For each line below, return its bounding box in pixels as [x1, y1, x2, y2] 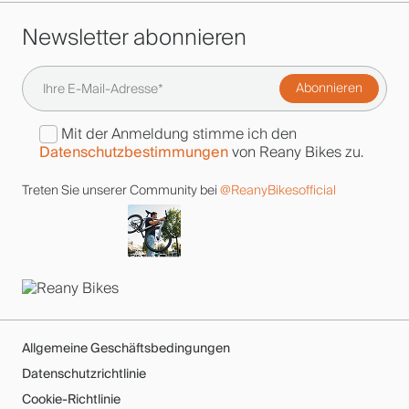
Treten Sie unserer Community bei [22, 180, 220, 200]
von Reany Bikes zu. [228, 141, 363, 163]
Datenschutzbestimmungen [39, 140, 228, 164]
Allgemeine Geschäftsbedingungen [22, 337, 230, 359]
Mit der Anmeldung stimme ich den [61, 122, 297, 145]
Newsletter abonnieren [22, 20, 246, 55]
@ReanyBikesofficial [220, 180, 336, 200]
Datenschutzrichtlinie [22, 362, 146, 384]
